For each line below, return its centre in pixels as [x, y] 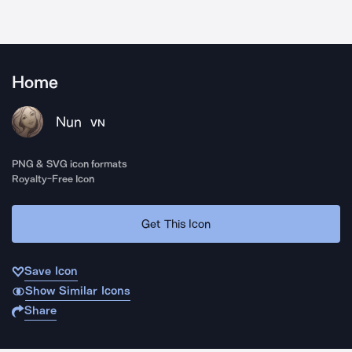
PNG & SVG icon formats [70, 164]
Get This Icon [176, 224]
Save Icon [51, 271]
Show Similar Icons [77, 291]
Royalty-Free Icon [53, 179]
